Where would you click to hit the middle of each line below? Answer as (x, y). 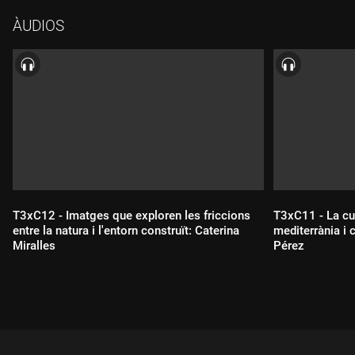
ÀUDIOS (38, 26)
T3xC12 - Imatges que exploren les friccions (132, 216)
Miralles (34, 246)
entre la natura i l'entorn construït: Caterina (126, 231)
